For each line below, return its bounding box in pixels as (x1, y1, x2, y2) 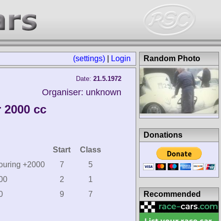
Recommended (144, 189, 201, 198)
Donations (144, 130, 183, 139)
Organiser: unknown (42, 87, 121, 97)
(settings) (73, 54, 105, 63)
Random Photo (144, 54, 200, 63)
